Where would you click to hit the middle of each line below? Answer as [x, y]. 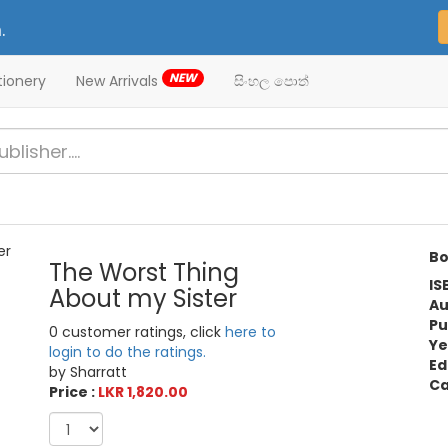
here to [251, 332]
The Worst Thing [144, 273]
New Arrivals [119, 81]
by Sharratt [88, 372]
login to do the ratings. [128, 352]
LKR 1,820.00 [143, 392]
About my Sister [143, 299]
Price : [74, 392]
